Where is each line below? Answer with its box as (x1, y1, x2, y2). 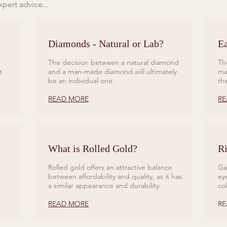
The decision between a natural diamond (48, 58, 179, 67)
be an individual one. (48, 76, 115, 86)
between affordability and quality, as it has (48, 172, 182, 181)
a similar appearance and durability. (48, 181, 161, 191)
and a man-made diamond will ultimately (48, 67, 177, 77)
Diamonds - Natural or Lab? (48, 38, 164, 50)
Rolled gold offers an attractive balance (48, 163, 172, 172)
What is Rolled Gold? (48, 143, 137, 155)
